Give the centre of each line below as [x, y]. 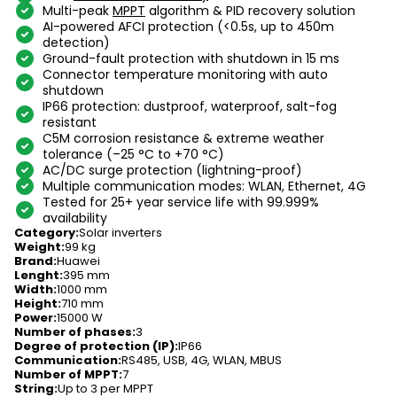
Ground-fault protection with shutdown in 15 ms [191, 58]
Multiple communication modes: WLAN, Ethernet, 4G [204, 186]
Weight [38, 247]
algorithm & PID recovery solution [250, 11]
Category [45, 233]
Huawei [78, 261]
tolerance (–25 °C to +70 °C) [133, 154]
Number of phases [73, 332]
